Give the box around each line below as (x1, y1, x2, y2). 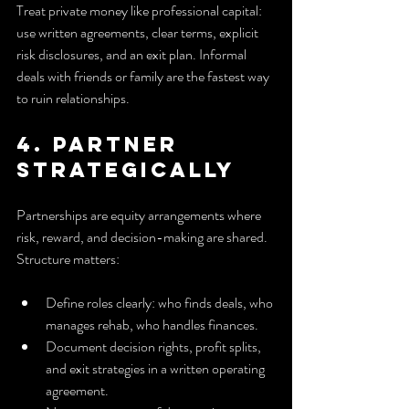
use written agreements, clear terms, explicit (16, 21, 261, 43)
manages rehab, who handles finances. (46, 313, 258, 335)
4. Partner (16, 131, 187, 157)
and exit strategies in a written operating (46, 357, 267, 379)
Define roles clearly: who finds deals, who (46, 291, 276, 313)
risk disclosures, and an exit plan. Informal (16, 43, 249, 65)
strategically (16, 156, 236, 183)
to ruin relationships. (16, 87, 130, 109)
